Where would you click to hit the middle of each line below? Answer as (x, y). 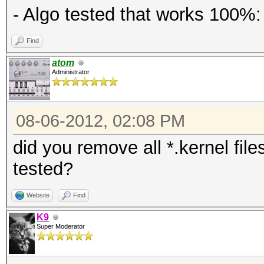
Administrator (71, 72)
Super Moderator (61, 226)
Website (38, 195)
